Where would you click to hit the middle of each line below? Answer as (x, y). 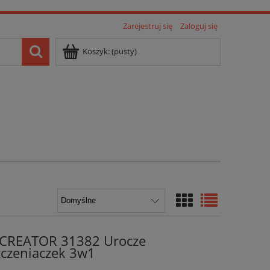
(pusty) (124, 51)
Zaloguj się (199, 26)
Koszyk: (96, 51)
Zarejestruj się (148, 26)
